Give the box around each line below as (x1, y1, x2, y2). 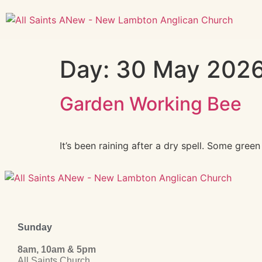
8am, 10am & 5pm (18, 244, 96, 255)
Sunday (18, 222, 52, 233)
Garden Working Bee (60, 92, 242, 115)
